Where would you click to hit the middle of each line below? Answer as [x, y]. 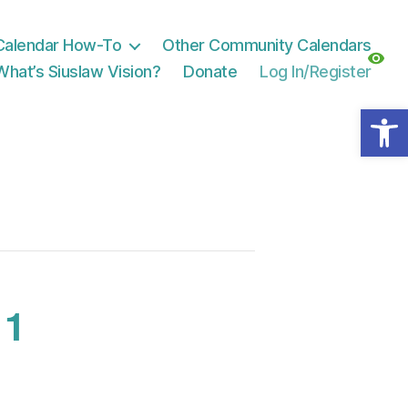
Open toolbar [374, 117]
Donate [210, 72]
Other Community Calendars [267, 46]
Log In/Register [316, 72]
